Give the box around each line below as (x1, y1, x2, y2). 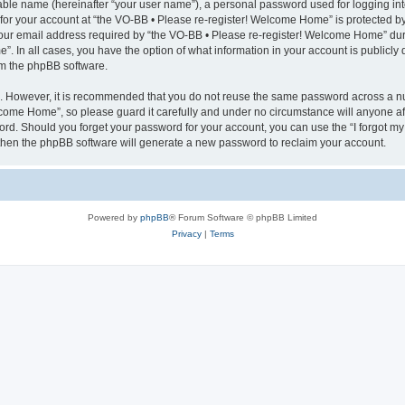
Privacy (171, 228, 202, 239)
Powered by (88, 212, 140, 222)
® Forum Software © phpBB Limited (169, 212, 317, 222)
